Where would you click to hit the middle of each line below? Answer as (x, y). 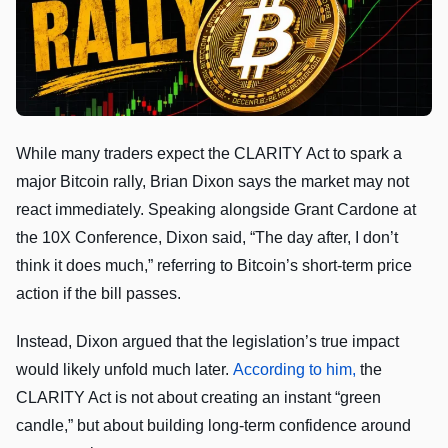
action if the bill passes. (98, 293)
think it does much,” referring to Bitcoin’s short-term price (214, 265)
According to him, (296, 369)
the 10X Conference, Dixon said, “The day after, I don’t (207, 237)
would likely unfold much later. (124, 369)
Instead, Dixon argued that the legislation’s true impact (207, 341)
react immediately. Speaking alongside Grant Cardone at (216, 209)
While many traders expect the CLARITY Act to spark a (209, 153)
